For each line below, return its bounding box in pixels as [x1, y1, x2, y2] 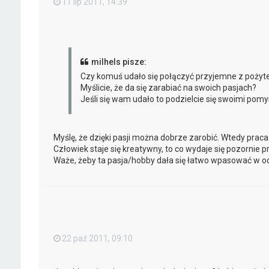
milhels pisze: [91, 57, 147, 67]
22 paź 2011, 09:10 [61, 234, 133, 244]
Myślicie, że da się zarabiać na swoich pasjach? [80, 83, 256, 93]
